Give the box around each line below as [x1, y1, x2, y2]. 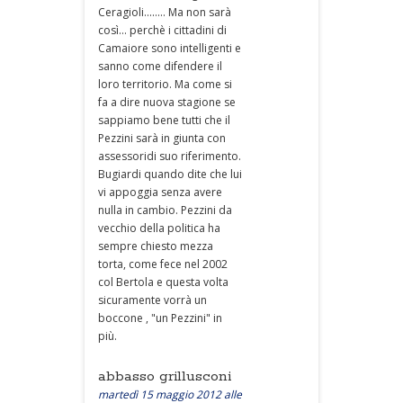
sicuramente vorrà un [98, 292, 207, 308]
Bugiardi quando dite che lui [98, 166, 242, 182]
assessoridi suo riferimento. [98, 148, 241, 164]
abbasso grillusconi [98, 367, 231, 386]
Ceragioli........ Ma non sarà [98, 4, 231, 20]
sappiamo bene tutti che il [98, 112, 230, 128]
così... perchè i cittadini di [98, 22, 227, 38]
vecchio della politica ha [98, 220, 220, 236]
